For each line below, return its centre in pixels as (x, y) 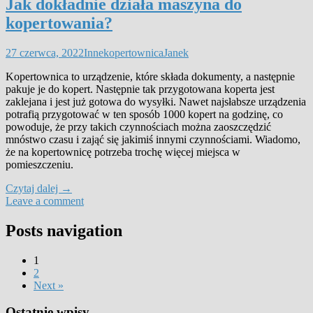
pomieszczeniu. (39, 164)
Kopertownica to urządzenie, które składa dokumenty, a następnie (150, 76)
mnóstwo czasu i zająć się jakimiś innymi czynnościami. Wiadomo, (153, 139)
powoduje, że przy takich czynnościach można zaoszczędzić (138, 126)
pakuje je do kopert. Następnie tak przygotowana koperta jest (140, 89)
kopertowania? (59, 23)
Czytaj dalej (33, 188)
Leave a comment (45, 201)
